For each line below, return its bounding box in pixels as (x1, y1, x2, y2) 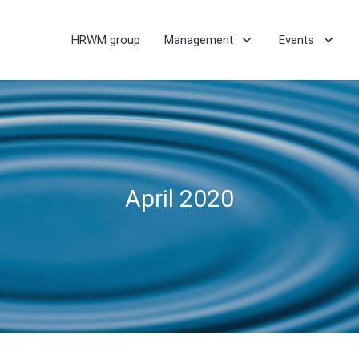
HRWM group (71, 33, 140, 47)
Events (279, 33, 315, 47)
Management (163, 33, 233, 47)
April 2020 (125, 184, 234, 212)
